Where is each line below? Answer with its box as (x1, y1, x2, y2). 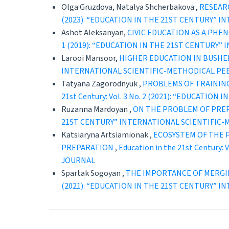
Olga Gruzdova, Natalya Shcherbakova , (61, 1, 199, 13)
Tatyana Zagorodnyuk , (61, 78, 143, 89)
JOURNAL (61, 154, 95, 166)
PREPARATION (61, 142, 115, 153)
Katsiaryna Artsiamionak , (61, 129, 153, 141)
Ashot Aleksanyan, (61, 27, 127, 38)
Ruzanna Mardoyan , (61, 103, 133, 115)
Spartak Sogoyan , (61, 167, 126, 179)
